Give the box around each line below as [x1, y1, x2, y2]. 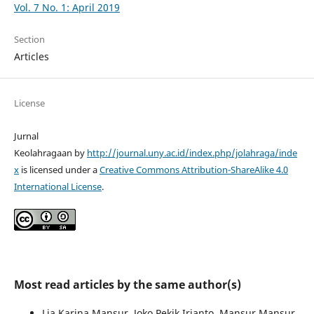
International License [13, 180, 102, 193]
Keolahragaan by [13, 146, 87, 160]
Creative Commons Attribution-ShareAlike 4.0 [99, 163, 288, 177]
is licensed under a [18, 163, 100, 177]
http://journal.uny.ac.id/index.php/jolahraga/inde [86, 146, 297, 160]
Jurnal [13, 130, 39, 143]
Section [13, 33, 45, 46]
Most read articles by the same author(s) [13, 277, 241, 293]
